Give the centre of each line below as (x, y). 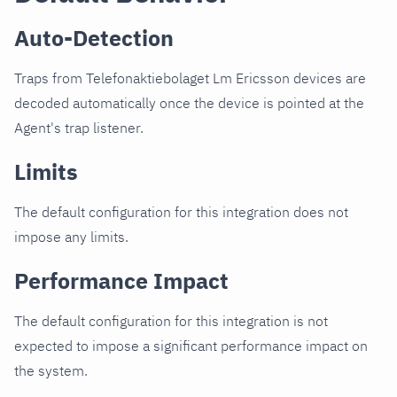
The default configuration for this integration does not (181, 212)
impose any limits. (71, 237)
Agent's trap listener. (79, 128)
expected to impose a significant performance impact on (191, 346)
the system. (51, 371)
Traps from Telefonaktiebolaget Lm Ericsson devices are (190, 78)
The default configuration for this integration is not (171, 321)
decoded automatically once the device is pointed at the (189, 103)
